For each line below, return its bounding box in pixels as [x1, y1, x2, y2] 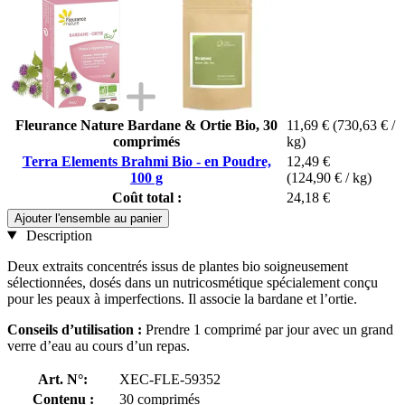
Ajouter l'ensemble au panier [14, 211, 162, 225]
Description [22, 227, 92, 243]
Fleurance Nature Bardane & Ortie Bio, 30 [15, 117, 278, 133]
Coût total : [111, 189, 182, 205]
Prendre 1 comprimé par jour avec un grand [146, 321, 393, 337]
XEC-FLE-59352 [119, 371, 221, 387]
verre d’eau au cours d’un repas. [7, 337, 190, 353]
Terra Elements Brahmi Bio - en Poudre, [22, 153, 271, 169]
